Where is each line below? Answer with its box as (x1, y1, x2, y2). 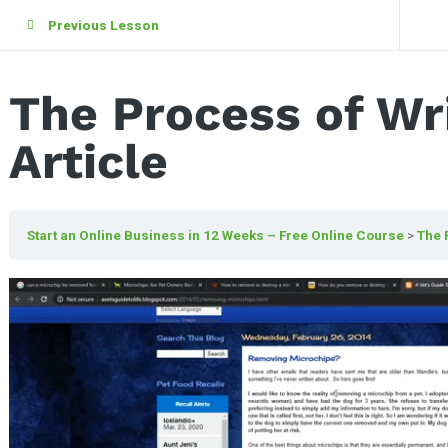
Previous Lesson (47, 17, 159, 33)
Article (9, 133, 168, 190)
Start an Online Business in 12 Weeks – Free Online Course (27, 227, 404, 243)
